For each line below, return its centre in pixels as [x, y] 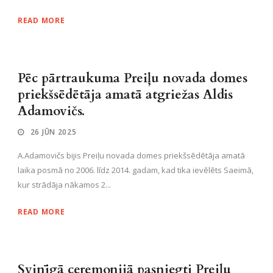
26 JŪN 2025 [53, 132]
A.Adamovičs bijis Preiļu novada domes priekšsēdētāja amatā [131, 155]
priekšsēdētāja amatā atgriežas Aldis [125, 95]
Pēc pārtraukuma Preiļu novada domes [133, 78]
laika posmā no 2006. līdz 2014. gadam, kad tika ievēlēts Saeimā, [136, 170]
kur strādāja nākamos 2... [64, 185]
